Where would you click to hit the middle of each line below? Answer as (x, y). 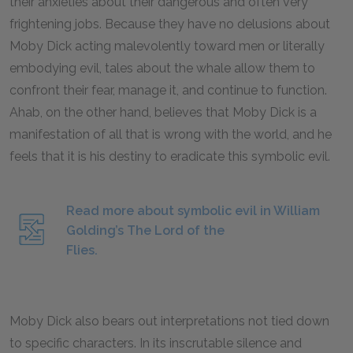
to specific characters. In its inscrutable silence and (156, 343)
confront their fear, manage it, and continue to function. (168, 90)
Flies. (82, 250)
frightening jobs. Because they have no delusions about (170, 24)
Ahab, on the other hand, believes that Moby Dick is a (163, 112)
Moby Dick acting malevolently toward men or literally (167, 46)
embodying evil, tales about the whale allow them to (162, 68)
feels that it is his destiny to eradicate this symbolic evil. (170, 156)
